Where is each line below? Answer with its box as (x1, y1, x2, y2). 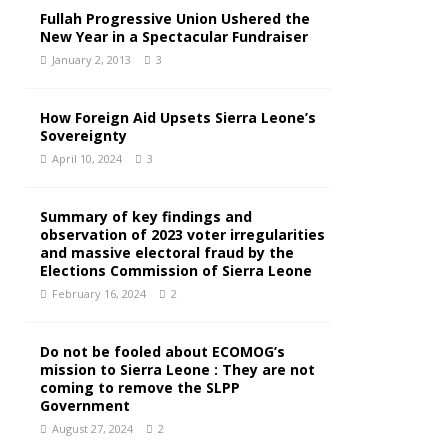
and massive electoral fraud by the (40, 243, 294, 262)
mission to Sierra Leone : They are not (40, 360, 315, 379)
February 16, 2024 (52, 286, 146, 301)
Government (40, 396, 130, 415)
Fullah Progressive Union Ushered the (40, 9, 310, 28)
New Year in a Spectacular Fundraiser (40, 27, 308, 46)
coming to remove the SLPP (40, 378, 240, 397)
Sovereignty (40, 126, 127, 145)
